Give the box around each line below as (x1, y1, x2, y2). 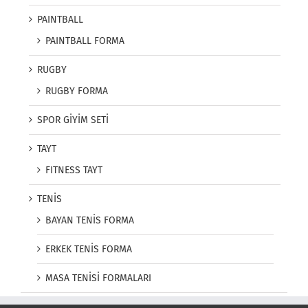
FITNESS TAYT (45, 164, 102, 177)
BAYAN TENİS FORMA (45, 214, 134, 227)
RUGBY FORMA (45, 85, 108, 98)
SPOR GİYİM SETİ (37, 114, 109, 126)
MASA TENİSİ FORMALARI (45, 272, 151, 285)
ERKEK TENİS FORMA (45, 243, 132, 256)
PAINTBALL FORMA (45, 35, 124, 47)
